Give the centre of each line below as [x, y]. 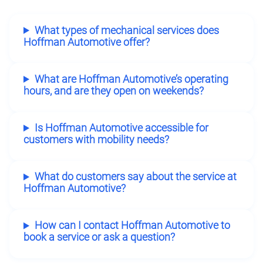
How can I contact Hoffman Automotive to [132, 226]
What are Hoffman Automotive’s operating [131, 79]
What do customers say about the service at [135, 177]
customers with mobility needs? [96, 140]
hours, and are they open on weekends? [114, 91]
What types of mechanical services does [127, 30]
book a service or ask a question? [99, 237]
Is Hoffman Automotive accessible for [121, 128]
